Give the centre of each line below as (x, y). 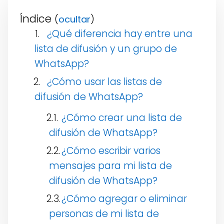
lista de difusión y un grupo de (106, 49)
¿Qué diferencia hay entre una (120, 34)
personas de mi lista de (104, 214)
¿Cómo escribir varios (111, 151)
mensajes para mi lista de (110, 166)
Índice (36, 19)
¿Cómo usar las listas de (104, 82)
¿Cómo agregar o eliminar (124, 199)
